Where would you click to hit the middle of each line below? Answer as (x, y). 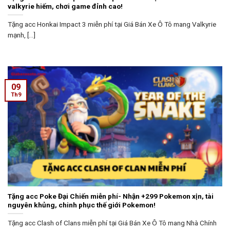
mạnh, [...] (22, 35)
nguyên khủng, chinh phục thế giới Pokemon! (82, 205)
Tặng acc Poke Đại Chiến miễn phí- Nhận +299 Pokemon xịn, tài (111, 196)
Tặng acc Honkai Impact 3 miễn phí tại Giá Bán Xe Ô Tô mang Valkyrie (112, 24)
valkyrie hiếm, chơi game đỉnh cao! (65, 6)
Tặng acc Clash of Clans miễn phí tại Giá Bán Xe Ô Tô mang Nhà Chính (112, 223)
